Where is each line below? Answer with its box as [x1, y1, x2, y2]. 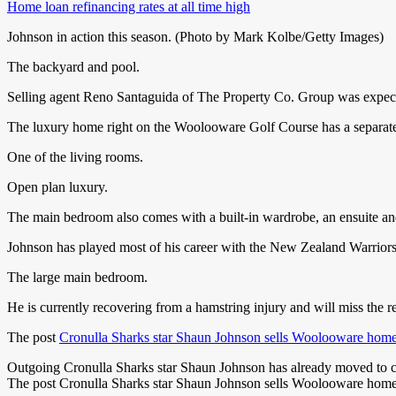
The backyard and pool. [7, 59, 140, 75]
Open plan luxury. [7, 179, 108, 195]
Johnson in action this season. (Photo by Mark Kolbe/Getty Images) [7, 29, 384, 45]
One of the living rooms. [7, 149, 143, 165]
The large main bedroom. [7, 270, 148, 286]
